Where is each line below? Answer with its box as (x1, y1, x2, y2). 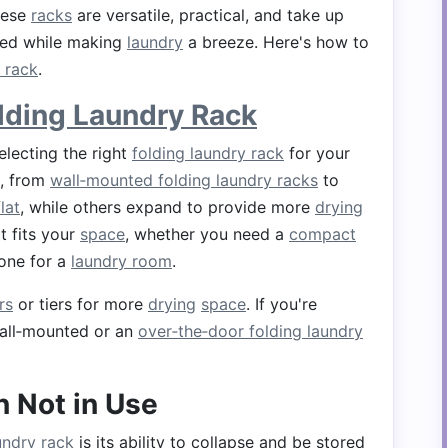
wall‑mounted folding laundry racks (50, 170, 318, 190)
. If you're (246, 294, 317, 314)
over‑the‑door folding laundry (138, 321, 363, 341)
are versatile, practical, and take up (72, 5, 344, 25)
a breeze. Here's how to (183, 32, 369, 52)
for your (284, 143, 350, 163)
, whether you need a (125, 224, 289, 244)
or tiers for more (13, 294, 148, 314)
